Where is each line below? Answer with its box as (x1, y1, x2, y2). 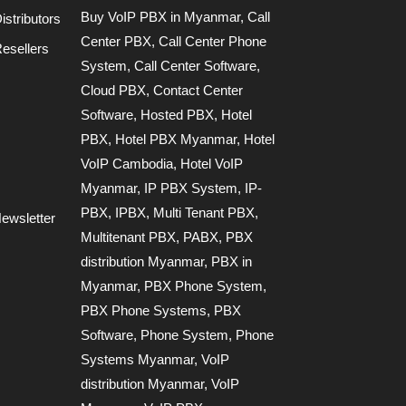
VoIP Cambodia (81, 155, 174, 171)
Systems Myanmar (81, 351, 195, 367)
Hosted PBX (140, 106, 215, 122)
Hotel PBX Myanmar (115, 130, 237, 147)
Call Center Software (134, 57, 257, 73)
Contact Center (153, 82, 244, 98)
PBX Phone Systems (81, 302, 208, 318)
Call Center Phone (159, 33, 267, 49)
